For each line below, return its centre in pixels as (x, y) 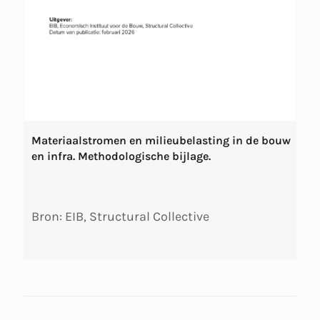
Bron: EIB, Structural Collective (120, 216)
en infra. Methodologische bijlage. (121, 156)
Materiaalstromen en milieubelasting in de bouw (161, 141)
